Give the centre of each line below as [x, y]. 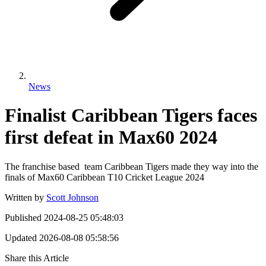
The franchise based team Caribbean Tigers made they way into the [132, 166]
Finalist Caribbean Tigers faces [131, 115]
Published [23, 217]
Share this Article [37, 258]
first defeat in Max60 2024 [111, 137]
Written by [24, 197]
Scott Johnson [72, 197]
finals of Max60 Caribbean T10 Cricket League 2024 [104, 177]
